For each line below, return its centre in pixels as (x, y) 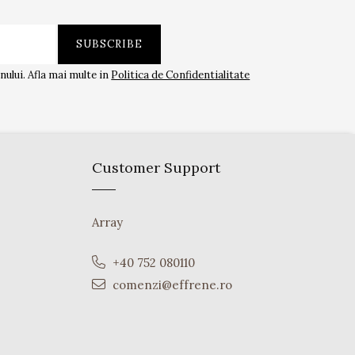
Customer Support (156, 168)
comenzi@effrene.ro (171, 285)
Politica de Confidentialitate (181, 75)
